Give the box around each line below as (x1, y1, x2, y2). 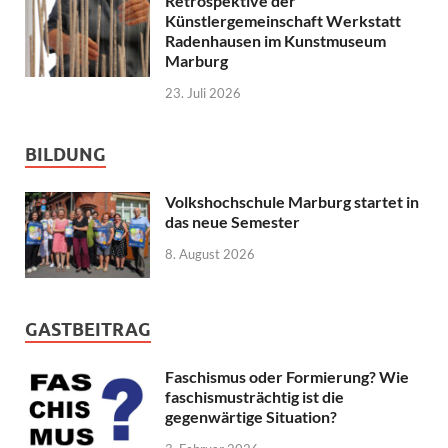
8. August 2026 (165, 245, 255, 262)
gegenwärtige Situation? (165, 406, 337, 426)
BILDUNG (25, 143, 106, 165)
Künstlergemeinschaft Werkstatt (165, 10, 401, 30)
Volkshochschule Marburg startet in (165, 191, 419, 211)
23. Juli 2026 (165, 84, 241, 101)
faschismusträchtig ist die (165, 386, 344, 406)
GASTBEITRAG (25, 318, 151, 340)
